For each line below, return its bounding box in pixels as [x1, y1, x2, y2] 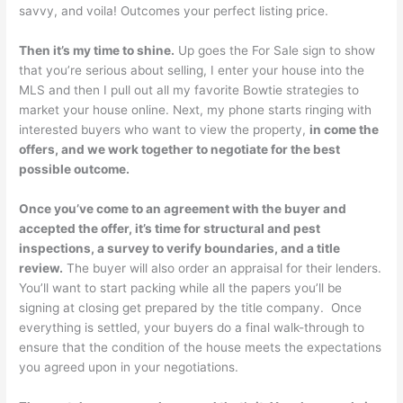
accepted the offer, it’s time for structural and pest [19, 220, 321, 236]
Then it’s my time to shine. [19, 42, 175, 58]
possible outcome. [19, 161, 133, 176]
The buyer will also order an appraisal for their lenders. [63, 260, 382, 275]
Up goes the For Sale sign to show [175, 42, 376, 58]
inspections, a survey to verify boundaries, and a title [19, 240, 341, 255]
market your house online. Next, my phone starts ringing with [19, 102, 372, 117]
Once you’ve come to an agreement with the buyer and [19, 201, 347, 216]
